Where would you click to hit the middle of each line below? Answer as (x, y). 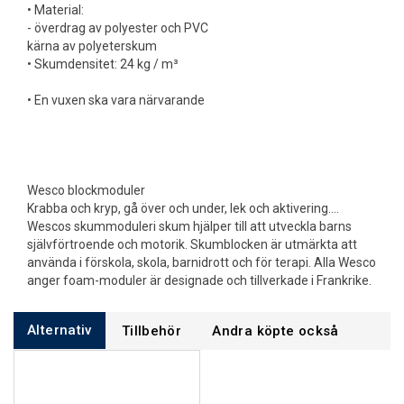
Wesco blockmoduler (86, 190)
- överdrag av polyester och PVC (118, 28)
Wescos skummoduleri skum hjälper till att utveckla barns (189, 226)
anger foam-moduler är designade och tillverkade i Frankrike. (199, 280)
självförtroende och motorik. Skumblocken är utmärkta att (192, 244)
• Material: (55, 10)
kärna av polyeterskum (92, 46)
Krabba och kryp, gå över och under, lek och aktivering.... (183, 208)
